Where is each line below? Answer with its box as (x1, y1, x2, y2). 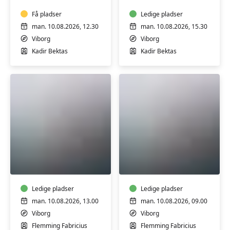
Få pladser (32, 10, 62, 18)
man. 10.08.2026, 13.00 (32, 197, 99, 205)
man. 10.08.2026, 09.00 (141, 197, 207, 205)
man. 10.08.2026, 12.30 (32, 22, 99, 31)
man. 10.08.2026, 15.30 (141, 22, 207, 31)
